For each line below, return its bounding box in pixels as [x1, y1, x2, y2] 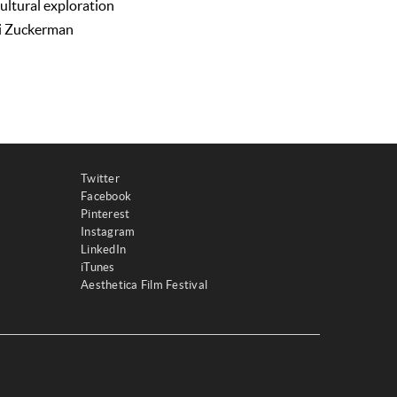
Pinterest [81, 207, 130, 221]
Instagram [81, 225, 136, 238]
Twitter [81, 172, 120, 185]
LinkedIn [81, 243, 127, 256]
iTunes [81, 261, 115, 274]
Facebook [81, 190, 132, 203]
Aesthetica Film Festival [81, 278, 208, 292]
